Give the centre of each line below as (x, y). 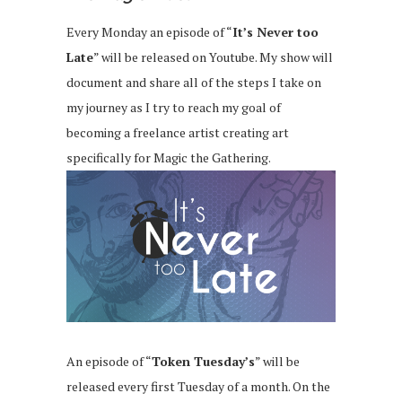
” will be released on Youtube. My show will (213, 57)
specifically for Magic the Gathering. (169, 158)
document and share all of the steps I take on (194, 83)
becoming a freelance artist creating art (178, 133)
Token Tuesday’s (203, 361)
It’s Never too (275, 32)
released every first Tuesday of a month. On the (198, 386)
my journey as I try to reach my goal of (174, 108)
